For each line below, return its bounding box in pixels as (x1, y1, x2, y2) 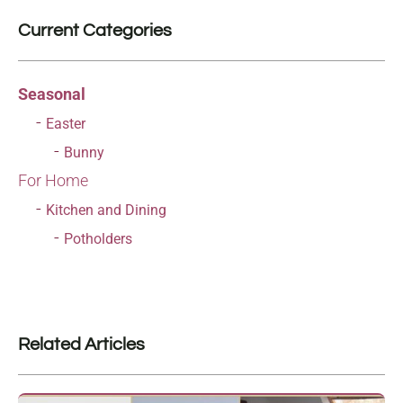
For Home (18, 171, 88, 191)
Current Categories (18, 22, 172, 40)
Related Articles (18, 336, 145, 354)
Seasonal (18, 85, 85, 104)
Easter (46, 115, 85, 133)
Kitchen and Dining (46, 201, 166, 219)
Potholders (64, 230, 132, 248)
